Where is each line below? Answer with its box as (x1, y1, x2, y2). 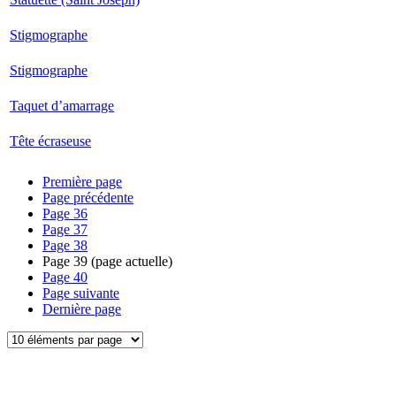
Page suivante (42, 286, 119, 301)
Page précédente (42, 190, 133, 205)
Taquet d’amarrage (10, 98, 114, 113)
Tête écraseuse (10, 133, 91, 148)
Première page (42, 174, 122, 189)
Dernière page (42, 301, 121, 316)
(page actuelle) (88, 254, 172, 269)
